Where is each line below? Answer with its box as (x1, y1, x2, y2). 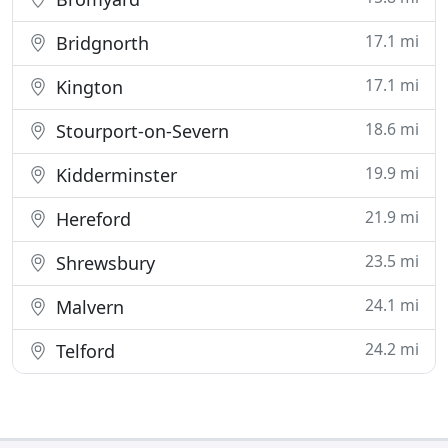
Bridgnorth (51, 31, 149, 55)
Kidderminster (51, 163, 177, 187)
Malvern (51, 295, 124, 319)
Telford (51, 339, 115, 363)
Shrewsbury (51, 251, 155, 275)
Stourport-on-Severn (51, 119, 229, 143)
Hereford (51, 207, 131, 231)
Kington (51, 75, 123, 99)
